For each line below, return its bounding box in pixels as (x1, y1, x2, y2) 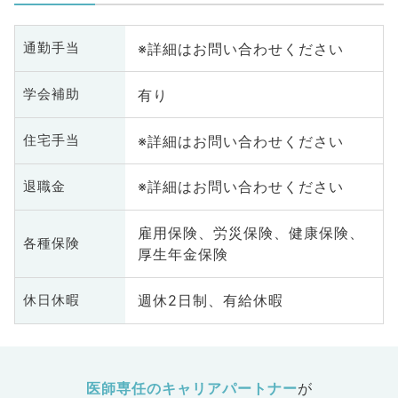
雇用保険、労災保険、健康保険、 (137, 224, 364, 243)
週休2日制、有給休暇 (137, 291, 283, 310)
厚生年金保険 (137, 245, 228, 264)
